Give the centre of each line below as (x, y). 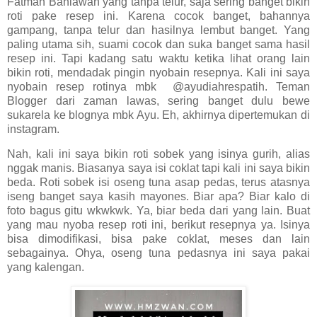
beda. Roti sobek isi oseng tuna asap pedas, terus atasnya (158, 183)
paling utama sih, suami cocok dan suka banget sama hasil (158, 44)
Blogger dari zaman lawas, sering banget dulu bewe (158, 100)
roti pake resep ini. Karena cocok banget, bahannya (158, 16)
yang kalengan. (47, 267)
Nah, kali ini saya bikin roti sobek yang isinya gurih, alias (158, 154)
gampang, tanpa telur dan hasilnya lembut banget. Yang (158, 30)
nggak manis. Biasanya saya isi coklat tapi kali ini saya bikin (158, 168)
